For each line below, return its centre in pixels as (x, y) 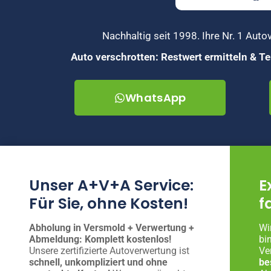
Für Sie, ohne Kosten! (109, 204)
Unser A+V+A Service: (111, 186)
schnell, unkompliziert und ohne (98, 263)
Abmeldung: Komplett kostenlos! (100, 240)
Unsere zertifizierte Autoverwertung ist (109, 251)
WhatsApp (156, 98)
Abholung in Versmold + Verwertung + (112, 228)
